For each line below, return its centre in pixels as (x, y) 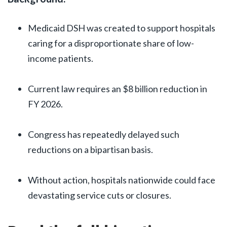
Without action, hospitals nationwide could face (122, 180)
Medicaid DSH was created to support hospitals (122, 28)
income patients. (61, 58)
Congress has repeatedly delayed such (104, 134)
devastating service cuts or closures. (100, 195)
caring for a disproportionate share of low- (111, 43)
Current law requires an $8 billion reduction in (118, 88)
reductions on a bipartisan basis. (90, 149)
